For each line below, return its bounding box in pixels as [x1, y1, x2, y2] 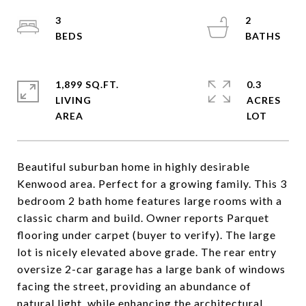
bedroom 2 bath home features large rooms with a [17, 194, 282, 207]
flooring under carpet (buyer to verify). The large [17, 228, 276, 241]
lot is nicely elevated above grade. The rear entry [17, 245, 277, 258]
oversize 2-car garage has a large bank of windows [17, 262, 286, 275]
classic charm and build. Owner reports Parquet [17, 211, 269, 224]
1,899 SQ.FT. [55, 79, 119, 90]
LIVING [55, 94, 92, 106]
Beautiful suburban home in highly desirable [17, 160, 250, 173]
